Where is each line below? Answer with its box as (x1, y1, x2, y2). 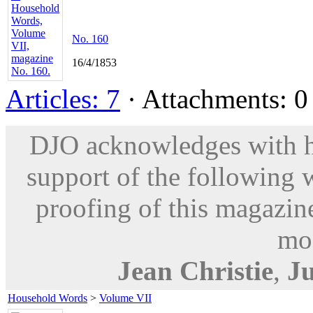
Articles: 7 (6, 83, 120, 114)
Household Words (8, 291, 87, 304)
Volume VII (99, 291, 152, 304)
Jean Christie (117, 255, 273, 286)
